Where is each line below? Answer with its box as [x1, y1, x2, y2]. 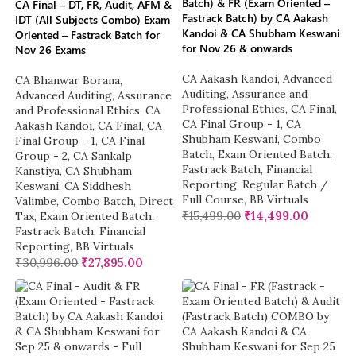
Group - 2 [15, 149, 68, 164]
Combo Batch [62, 194, 134, 209]
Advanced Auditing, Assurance [15, 88, 172, 103]
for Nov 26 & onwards [182, 41, 292, 56]
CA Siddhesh [64, 179, 132, 194]
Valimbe [15, 194, 57, 209]
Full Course [182, 192, 244, 207]
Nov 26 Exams [15, 42, 87, 58]
